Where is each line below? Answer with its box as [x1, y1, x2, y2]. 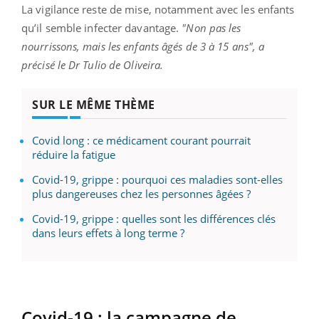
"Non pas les [182, 21, 241, 36]
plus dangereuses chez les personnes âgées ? [32, 187, 251, 202]
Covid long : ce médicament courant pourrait [32, 133, 251, 148]
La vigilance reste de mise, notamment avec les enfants [21, 2, 295, 17]
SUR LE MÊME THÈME [32, 97, 155, 113]
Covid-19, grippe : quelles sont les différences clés [32, 211, 276, 226]
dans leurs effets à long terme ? [32, 226, 184, 241]
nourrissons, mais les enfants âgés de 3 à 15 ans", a [21, 39, 265, 54]
